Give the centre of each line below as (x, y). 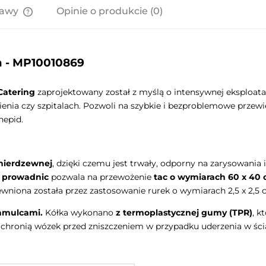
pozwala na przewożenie (102, 177)
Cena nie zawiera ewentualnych (96, 38)
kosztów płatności (68, 49)
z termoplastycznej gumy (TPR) (184, 212)
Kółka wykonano (80, 212)
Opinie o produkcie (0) (110, 11)
